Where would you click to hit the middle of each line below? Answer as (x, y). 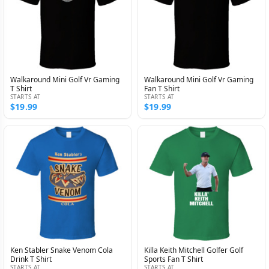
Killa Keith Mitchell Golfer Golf (194, 250)
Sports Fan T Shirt (174, 259)
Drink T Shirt (31, 259)
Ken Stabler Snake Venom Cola (62, 250)
